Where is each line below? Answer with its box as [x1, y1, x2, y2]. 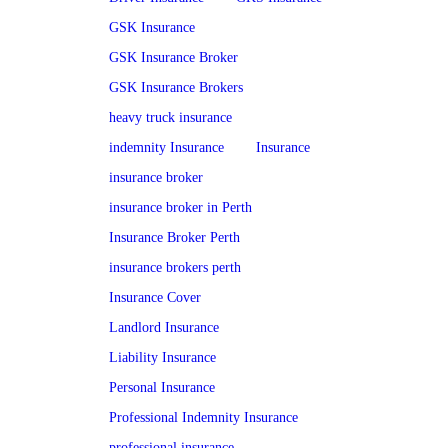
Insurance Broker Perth [109, 230, 241, 246]
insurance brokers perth [109, 260, 242, 276]
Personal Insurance [109, 380, 216, 396]
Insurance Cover [109, 290, 202, 306]
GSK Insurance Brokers [109, 80, 244, 96]
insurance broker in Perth [109, 200, 253, 216]
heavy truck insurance [109, 110, 233, 126]
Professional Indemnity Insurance [109, 410, 299, 426]
